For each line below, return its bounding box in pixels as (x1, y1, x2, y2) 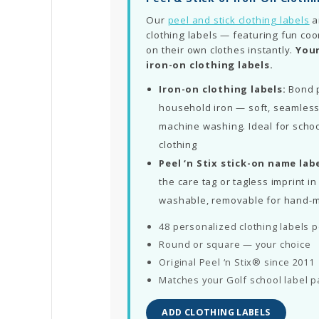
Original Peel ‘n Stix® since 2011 (159, 255, 315, 268)
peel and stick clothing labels (167, 13, 310, 26)
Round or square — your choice (159, 237, 311, 251)
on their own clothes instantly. (146, 43, 296, 56)
